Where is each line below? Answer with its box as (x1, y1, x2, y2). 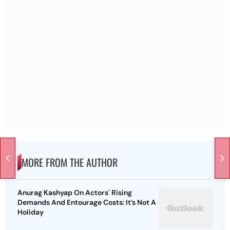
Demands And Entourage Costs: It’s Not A (17, 198, 156, 207)
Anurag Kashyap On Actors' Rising (17, 188, 132, 198)
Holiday (17, 207, 44, 217)
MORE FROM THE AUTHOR (22, 155, 118, 170)
